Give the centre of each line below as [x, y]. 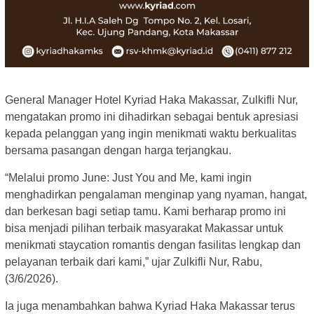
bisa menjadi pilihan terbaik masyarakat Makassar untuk [144, 228]
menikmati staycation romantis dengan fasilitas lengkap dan [153, 245]
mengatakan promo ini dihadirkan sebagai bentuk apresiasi [152, 116]
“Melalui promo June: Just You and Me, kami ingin [128, 177]
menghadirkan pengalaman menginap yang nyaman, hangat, [156, 194]
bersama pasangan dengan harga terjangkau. [118, 150]
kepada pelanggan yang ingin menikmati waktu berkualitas [151, 133]
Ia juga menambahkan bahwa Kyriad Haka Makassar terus [150, 306]
